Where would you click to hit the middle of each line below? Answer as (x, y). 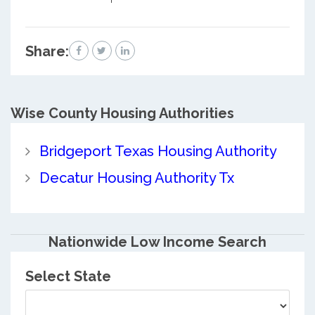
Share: (47, 52)
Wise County (54, 114)
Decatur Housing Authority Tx (136, 178)
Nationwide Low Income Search (157, 242)
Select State (68, 276)
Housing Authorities (166, 114)
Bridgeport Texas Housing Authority (158, 151)
